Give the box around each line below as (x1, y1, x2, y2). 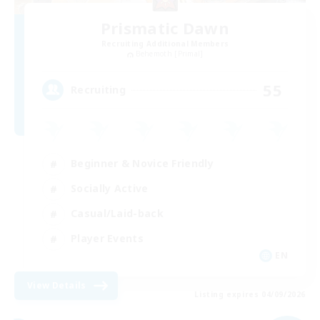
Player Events (71, 231, 144, 246)
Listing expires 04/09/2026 (194, 289, 306, 299)
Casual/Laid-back (71, 206, 164, 221)
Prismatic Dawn (100, 17, 230, 39)
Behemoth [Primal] (135, 49, 204, 59)
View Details (27, 279, 86, 291)
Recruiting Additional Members (101, 39, 229, 49)
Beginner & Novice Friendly (71, 156, 214, 171)
